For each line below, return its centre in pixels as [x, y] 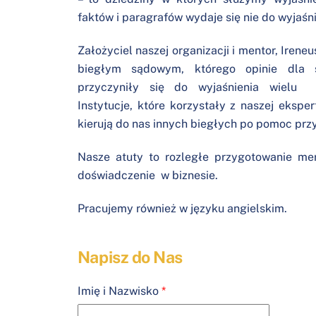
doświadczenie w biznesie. [149, 175]
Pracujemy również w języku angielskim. [183, 208]
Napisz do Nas [130, 257]
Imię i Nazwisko [119, 291]
